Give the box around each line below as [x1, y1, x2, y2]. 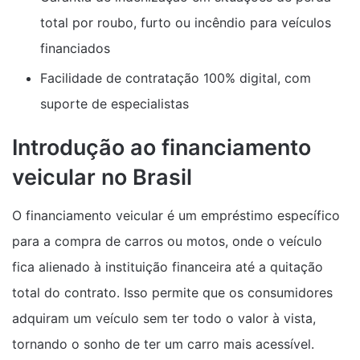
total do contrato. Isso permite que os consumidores [12, 284, 333, 301]
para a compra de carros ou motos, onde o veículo [12, 233, 322, 249]
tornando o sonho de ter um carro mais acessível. [12, 336, 314, 352]
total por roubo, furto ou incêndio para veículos [40, 14, 331, 31]
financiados [40, 39, 110, 56]
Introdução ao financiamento [12, 133, 311, 161]
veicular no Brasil [12, 163, 192, 190]
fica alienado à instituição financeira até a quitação [12, 259, 323, 275]
